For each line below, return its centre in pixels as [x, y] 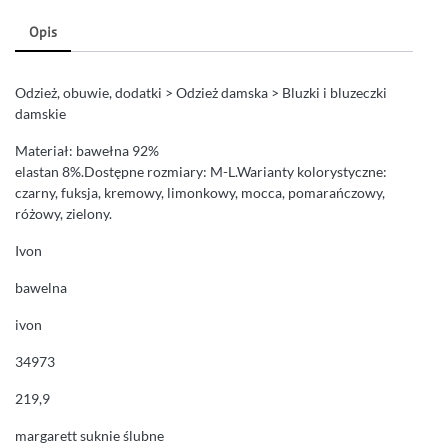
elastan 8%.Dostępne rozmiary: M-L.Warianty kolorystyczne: [201, 172]
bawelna [41, 288]
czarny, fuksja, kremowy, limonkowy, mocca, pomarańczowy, [200, 193]
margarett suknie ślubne [89, 436]
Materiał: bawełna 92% [87, 151]
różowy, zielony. [63, 214]
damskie [40, 114]
